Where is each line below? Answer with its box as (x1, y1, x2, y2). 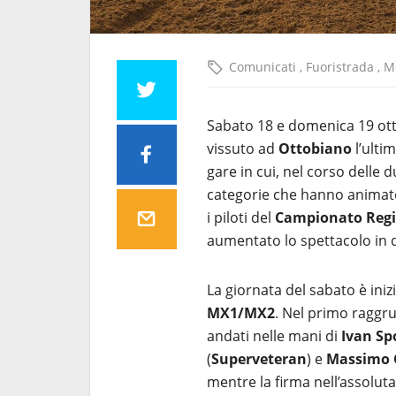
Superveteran (211, 349, 307, 369)
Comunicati (229, 58, 300, 75)
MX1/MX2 (207, 303, 275, 323)
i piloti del (207, 208, 275, 227)
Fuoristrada (306, 58, 377, 75)
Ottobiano (278, 139, 352, 158)
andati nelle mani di (207, 326, 341, 346)
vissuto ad (207, 139, 278, 158)
